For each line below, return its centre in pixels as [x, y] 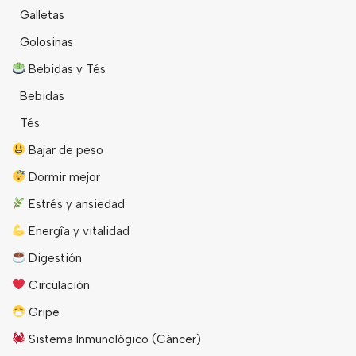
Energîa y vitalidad [78, 231]
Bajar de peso [65, 150]
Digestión [54, 258]
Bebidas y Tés [66, 69]
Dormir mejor [63, 177]
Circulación [58, 285]
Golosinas [46, 42]
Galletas [42, 15]
